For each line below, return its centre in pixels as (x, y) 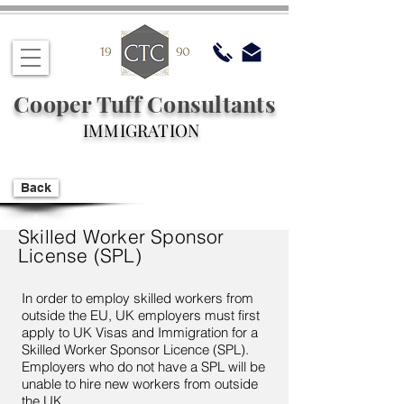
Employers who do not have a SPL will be (143, 367)
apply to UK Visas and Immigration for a (140, 332)
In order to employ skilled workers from (138, 298)
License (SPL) (80, 255)
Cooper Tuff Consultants (145, 103)
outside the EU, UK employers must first (141, 315)
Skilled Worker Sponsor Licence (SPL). (135, 349)
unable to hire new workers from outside (140, 384)
